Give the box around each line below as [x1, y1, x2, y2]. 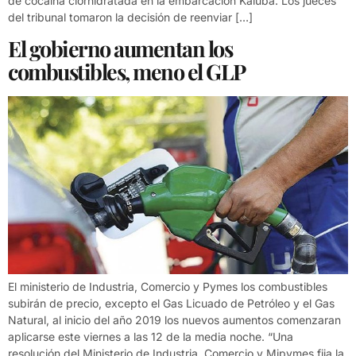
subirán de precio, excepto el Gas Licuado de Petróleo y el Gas [8, 296, 335, 310]
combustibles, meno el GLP [8, 56, 246, 86]
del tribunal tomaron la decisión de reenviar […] [8, 10, 253, 25]
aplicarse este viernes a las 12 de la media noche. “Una [8, 329, 293, 343]
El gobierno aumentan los [8, 33, 232, 63]
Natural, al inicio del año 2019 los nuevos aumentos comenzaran [8, 312, 341, 327]
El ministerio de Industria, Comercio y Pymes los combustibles [8, 279, 327, 293]
